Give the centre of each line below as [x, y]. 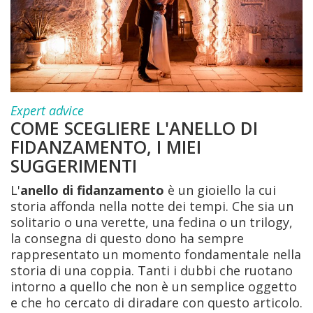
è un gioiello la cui [220, 190]
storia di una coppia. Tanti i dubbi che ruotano [152, 271]
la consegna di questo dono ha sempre [127, 239]
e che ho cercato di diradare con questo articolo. [156, 303]
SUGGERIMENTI [74, 166]
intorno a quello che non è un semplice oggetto [154, 287]
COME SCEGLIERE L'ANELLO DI [134, 128]
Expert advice [47, 111]
